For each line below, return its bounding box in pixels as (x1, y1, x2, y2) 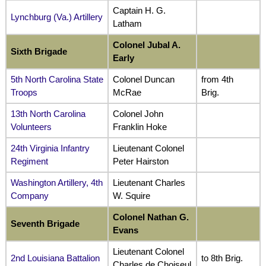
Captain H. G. (112, 5, 166, 16)
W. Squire (112, 191, 150, 201)
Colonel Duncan (112, 74, 175, 85)
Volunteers (10, 122, 52, 132)
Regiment (10, 156, 48, 167)
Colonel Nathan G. (112, 212, 189, 223)
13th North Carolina (10, 109, 85, 119)
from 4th (201, 74, 233, 85)
